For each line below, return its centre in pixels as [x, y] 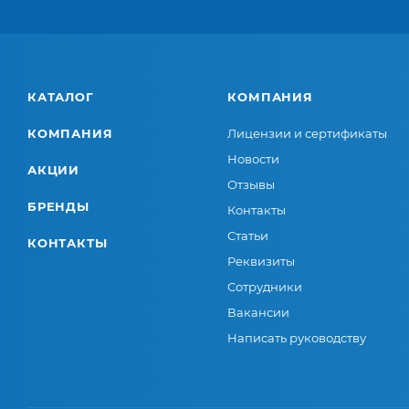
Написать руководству [297, 338]
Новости [254, 159]
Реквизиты [262, 262]
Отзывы [252, 185]
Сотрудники [265, 287]
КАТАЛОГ [61, 97]
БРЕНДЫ [58, 207]
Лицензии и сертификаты [308, 134]
